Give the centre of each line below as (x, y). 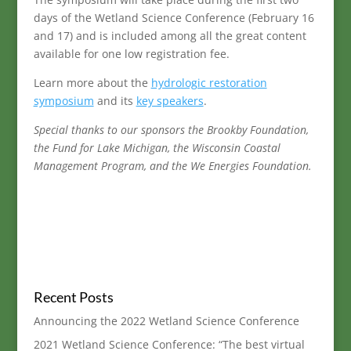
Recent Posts (73, 297)
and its (115, 100)
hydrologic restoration (209, 82)
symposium (63, 100)
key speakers (170, 100)
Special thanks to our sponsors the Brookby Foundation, (171, 129)
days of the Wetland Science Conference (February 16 (174, 17)
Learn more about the (92, 82)
